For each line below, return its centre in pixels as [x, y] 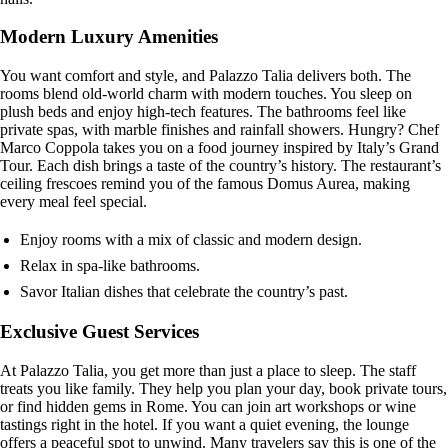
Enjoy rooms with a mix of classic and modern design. [191, 239]
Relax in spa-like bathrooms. [110, 265]
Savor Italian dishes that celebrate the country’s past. [184, 291]
